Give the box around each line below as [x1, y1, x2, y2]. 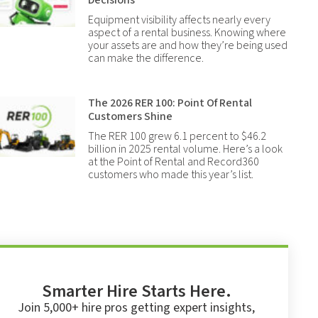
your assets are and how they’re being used [88, 38, 288, 53]
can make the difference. [88, 50, 204, 66]
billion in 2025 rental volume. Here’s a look [88, 141, 283, 157]
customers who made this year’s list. [88, 167, 254, 182]
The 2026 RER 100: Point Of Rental [88, 95, 253, 111]
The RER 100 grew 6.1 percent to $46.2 [88, 128, 267, 144]
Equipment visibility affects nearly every [88, 12, 271, 28]
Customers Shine [88, 109, 173, 124]
